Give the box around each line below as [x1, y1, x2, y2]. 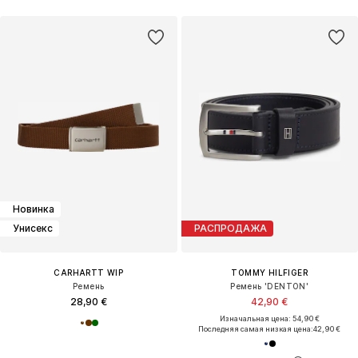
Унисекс [13, 222, 53, 235]
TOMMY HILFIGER [231, 267, 308, 277]
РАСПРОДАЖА [193, 222, 267, 235]
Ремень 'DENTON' [230, 280, 309, 291]
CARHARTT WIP [54, 267, 124, 277]
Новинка [13, 203, 54, 216]
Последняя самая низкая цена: [198, 324, 314, 333]
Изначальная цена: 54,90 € [219, 313, 320, 323]
